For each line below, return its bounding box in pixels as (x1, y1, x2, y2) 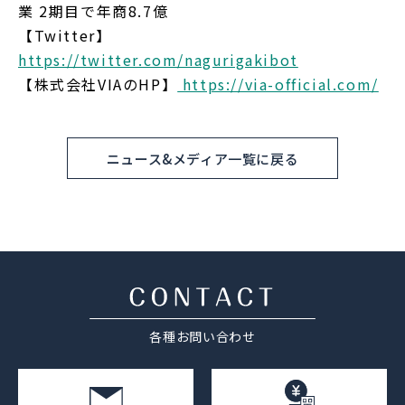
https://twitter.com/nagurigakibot (18, 49, 298, 71)
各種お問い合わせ (149, 327, 256, 346)
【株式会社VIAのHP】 (18, 73, 178, 96)
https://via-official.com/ (177, 73, 379, 96)
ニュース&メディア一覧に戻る (106, 148, 299, 168)
